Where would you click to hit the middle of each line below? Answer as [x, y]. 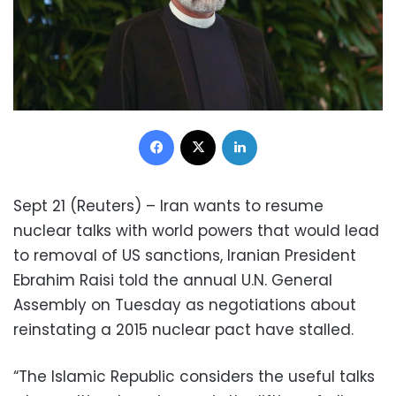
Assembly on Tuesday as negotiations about [185, 305]
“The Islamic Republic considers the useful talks [194, 376]
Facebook [202, 128]
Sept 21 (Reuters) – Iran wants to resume [168, 206]
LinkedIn [279, 128]
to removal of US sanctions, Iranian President [185, 255]
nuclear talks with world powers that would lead [196, 230]
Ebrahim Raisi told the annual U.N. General [173, 280]
